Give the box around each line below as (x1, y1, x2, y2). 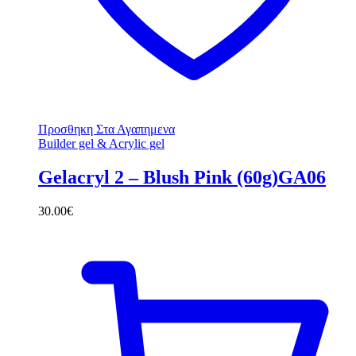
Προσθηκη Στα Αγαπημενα (38, 122, 175, 137)
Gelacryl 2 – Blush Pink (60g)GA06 (38, 167, 326, 188)
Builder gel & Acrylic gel (38, 137, 164, 151)
